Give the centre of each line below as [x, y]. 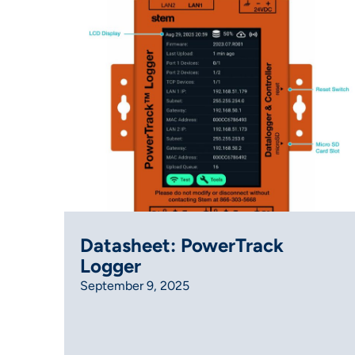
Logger [110, 266]
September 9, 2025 [134, 286]
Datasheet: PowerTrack [181, 246]
